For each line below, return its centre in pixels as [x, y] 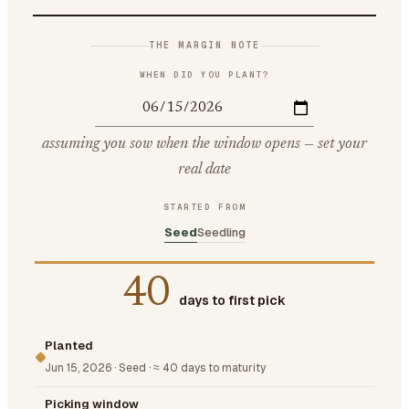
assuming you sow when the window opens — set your [204, 144]
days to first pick [232, 300]
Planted [69, 345]
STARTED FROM [204, 206]
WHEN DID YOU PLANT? [204, 74]
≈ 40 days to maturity [210, 367]
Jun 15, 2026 [78, 367]
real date [204, 170]
